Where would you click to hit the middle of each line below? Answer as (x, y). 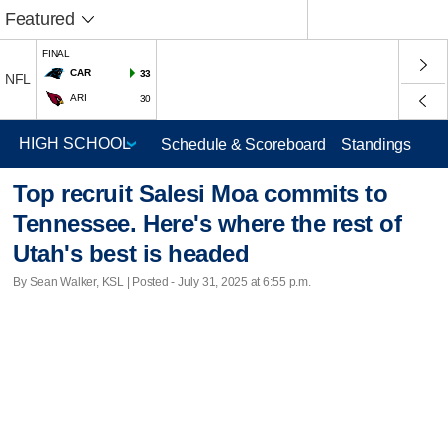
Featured (40, 19)
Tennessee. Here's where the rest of (207, 224)
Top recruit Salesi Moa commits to (200, 194)
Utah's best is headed (131, 254)
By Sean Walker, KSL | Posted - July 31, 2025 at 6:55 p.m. (162, 281)
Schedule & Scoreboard (243, 144)
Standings (376, 144)
